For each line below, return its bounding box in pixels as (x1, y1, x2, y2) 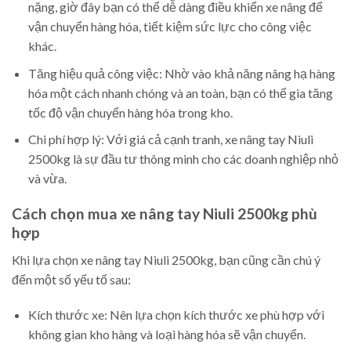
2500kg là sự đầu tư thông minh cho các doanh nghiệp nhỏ (27, 151, 338, 167)
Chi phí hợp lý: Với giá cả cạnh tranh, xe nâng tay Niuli (27, 132, 313, 147)
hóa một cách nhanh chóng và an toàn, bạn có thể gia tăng (27, 85, 333, 100)
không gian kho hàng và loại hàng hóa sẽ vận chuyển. (27, 327, 306, 342)
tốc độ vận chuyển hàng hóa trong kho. (27, 104, 233, 120)
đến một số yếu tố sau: (12, 271, 131, 287)
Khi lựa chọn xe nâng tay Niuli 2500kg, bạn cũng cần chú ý (12, 251, 320, 267)
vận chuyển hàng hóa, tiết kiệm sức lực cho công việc (27, 19, 312, 34)
